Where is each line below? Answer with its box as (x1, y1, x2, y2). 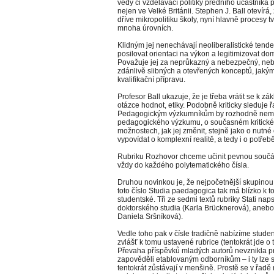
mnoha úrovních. (117, 24, 173, 32)
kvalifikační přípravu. (117, 75, 185, 84)
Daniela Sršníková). (117, 212, 183, 221)
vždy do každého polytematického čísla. (117, 161, 249, 169)
